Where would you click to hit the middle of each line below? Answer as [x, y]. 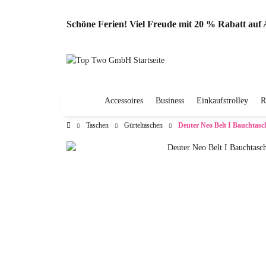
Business [170, 101]
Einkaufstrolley [222, 101]
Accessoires [124, 101]
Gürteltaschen [143, 125]
